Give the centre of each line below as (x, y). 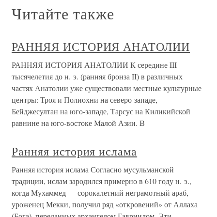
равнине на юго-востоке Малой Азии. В (78, 123)
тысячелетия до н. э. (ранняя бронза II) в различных (97, 77)
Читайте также (63, 14)
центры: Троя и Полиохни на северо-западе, (85, 100)
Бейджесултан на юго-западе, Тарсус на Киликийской (101, 111)
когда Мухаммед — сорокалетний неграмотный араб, (100, 193)
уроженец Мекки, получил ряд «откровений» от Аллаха (105, 204)
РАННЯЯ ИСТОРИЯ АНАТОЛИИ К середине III (94, 65)
